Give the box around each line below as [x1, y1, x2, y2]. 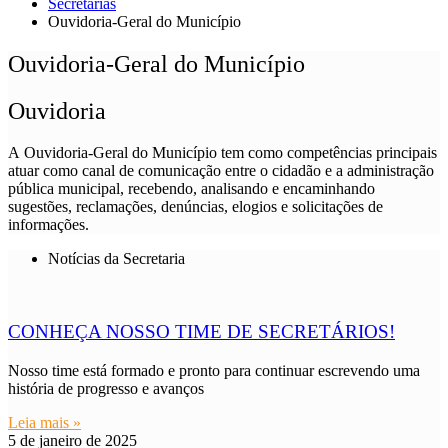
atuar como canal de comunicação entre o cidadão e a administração [8, 162, 434, 180]
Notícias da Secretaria [48, 250, 185, 268]
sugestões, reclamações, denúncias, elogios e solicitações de [8, 198, 383, 216]
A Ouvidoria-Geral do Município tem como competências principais [8, 144, 437, 162]
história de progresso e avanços [8, 379, 204, 397]
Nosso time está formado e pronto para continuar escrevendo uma [8, 361, 420, 379]
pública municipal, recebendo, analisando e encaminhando [8, 180, 375, 198]
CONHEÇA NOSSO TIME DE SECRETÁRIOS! [8, 321, 395, 343]
